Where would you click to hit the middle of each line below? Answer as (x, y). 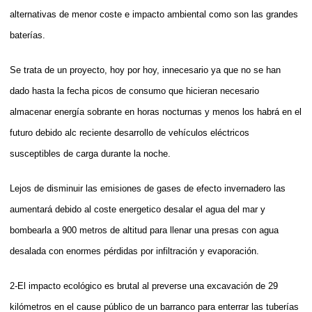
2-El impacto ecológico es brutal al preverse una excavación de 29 (144, 286)
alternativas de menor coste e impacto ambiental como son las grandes (154, 14)
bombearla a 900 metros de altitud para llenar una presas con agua (144, 230)
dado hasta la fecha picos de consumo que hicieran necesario (134, 91)
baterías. (28, 35)
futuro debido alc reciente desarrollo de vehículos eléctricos (130, 132)
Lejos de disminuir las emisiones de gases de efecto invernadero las (148, 188)
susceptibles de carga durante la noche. (90, 153)
